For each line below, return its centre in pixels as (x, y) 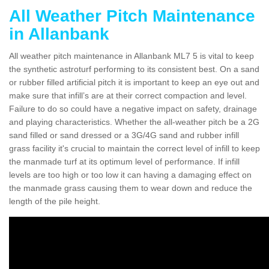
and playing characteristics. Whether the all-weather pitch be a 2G (134, 122)
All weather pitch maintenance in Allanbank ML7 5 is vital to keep (131, 56)
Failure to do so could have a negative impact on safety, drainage (133, 108)
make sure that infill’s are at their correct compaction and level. (128, 95)
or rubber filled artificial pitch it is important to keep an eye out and (134, 82)
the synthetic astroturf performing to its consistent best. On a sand (134, 69)
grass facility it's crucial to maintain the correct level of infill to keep (134, 148)
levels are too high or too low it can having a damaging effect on (130, 174)
